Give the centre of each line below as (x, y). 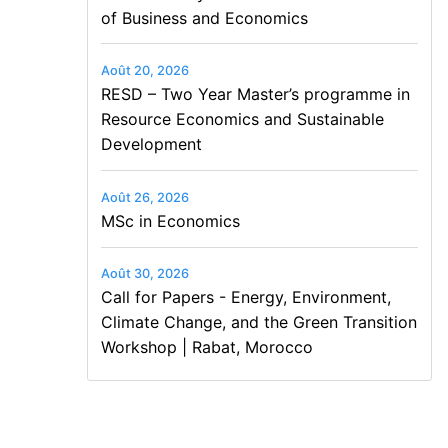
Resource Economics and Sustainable (242, 119)
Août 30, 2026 (144, 274)
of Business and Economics (204, 17)
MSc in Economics (170, 220)
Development (151, 144)
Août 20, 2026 (144, 71)
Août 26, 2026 (144, 197)
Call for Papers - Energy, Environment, (245, 297)
